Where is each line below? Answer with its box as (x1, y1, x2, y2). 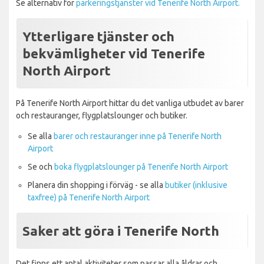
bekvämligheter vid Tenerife (22, 45, 205, 61)
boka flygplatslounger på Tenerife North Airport (54, 161, 228, 171)
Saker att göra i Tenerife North (22, 223, 219, 238)
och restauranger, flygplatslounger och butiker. (16, 110, 187, 120)
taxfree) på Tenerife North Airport (28, 192, 150, 202)
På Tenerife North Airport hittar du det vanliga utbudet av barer (16, 98, 244, 108)
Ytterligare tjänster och (22, 28, 174, 44)
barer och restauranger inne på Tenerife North (54, 131, 222, 141)
